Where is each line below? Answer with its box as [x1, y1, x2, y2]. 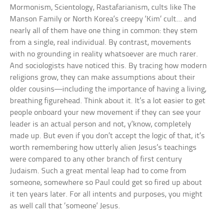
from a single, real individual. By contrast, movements [10, 38, 192, 47]
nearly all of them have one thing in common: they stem [10, 26, 198, 35]
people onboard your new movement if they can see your [10, 108, 201, 117]
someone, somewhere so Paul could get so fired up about [10, 178, 202, 187]
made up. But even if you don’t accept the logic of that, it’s [10, 131, 205, 140]
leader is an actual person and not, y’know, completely [10, 120, 192, 128]
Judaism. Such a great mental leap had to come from [10, 166, 187, 175]
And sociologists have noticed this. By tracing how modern [10, 61, 207, 70]
